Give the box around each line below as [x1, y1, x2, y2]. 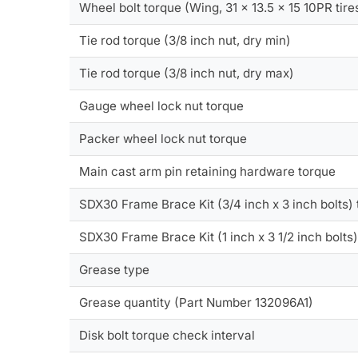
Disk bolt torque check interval [79, 328, 256, 344]
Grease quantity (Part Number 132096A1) [79, 295, 314, 311]
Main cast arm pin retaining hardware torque [79, 164, 336, 180]
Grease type [79, 262, 150, 278]
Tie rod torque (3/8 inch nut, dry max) [79, 66, 295, 82]
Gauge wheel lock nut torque [79, 98, 245, 114]
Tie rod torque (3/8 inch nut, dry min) [79, 33, 292, 49]
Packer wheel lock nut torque [79, 131, 248, 147]
